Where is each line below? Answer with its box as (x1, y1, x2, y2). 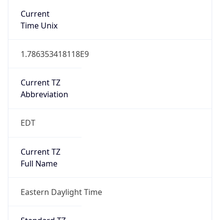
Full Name (20, 110, 57, 122)
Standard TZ (20, 168, 66, 179)
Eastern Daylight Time (20, 139, 102, 150)
